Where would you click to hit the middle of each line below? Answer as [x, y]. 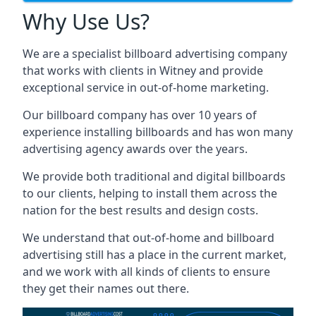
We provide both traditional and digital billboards [154, 176]
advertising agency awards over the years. [135, 149]
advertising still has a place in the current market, [154, 255]
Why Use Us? [86, 22]
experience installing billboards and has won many [158, 132]
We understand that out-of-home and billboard [148, 238]
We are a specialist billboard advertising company [155, 54]
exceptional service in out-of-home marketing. [146, 87]
